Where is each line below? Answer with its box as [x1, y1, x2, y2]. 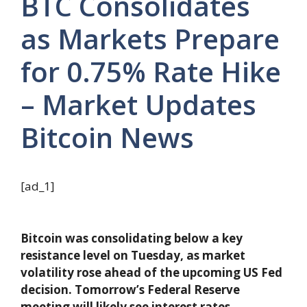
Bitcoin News [21, 119, 194, 157]
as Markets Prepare [21, 20, 280, 58]
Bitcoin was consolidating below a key [21, 230, 243, 246]
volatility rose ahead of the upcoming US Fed [21, 264, 282, 280]
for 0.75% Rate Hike [21, 53, 281, 91]
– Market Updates [21, 86, 256, 124]
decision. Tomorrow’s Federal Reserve [21, 281, 240, 297]
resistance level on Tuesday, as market [21, 247, 245, 263]
